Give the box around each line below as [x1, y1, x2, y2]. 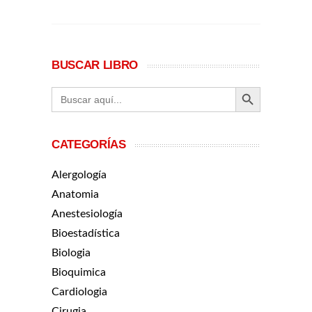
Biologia [52, 247, 91, 258]
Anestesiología [52, 208, 123, 219]
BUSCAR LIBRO [52, 58, 138, 72]
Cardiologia [52, 286, 107, 297]
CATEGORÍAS [52, 137, 126, 151]
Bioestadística [52, 227, 120, 239]
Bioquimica [52, 266, 106, 278]
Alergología [52, 169, 107, 180]
